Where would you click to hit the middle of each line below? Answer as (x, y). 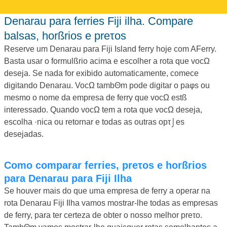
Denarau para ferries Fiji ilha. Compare (8, 21)
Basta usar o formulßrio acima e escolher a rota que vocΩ (107, 61)
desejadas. (24, 134)
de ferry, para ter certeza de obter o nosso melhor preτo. (103, 215)
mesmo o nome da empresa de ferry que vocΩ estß (96, 97)
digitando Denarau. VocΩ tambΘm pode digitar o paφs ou (107, 85)
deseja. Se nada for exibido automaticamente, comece (101, 73)
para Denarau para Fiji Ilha (68, 178)
